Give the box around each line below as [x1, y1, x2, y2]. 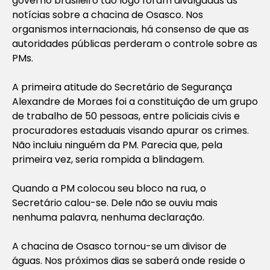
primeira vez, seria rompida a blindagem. [12, 152, 204, 166]
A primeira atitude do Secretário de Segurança [12, 80, 232, 94]
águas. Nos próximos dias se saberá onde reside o [12, 253, 245, 268]
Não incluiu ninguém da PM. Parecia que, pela [12, 137, 222, 152]
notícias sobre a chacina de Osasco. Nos [12, 7, 203, 22]
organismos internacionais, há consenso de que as [12, 22, 249, 36]
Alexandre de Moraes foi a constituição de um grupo [12, 94, 258, 108]
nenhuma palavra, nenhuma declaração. [12, 210, 204, 224]
